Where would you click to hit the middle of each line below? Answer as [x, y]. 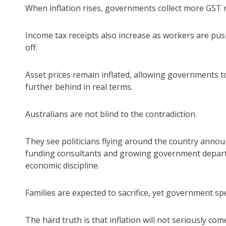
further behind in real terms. [79, 87]
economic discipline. [62, 166]
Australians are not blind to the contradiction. [111, 114]
